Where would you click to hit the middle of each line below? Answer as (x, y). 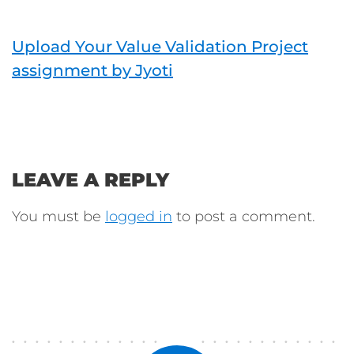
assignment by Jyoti (92, 70)
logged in (139, 216)
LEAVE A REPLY (90, 179)
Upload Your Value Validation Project (160, 46)
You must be (58, 216)
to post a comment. (244, 216)
